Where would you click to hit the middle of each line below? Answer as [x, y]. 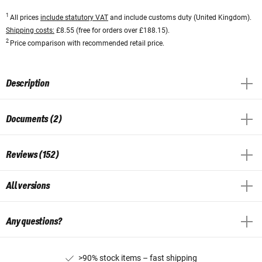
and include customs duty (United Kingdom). [180, 17]
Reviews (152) [32, 155]
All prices [25, 17]
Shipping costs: [30, 30]
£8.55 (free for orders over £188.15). [112, 30]
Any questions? [34, 221]
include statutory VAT [74, 17]
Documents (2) [34, 119]
